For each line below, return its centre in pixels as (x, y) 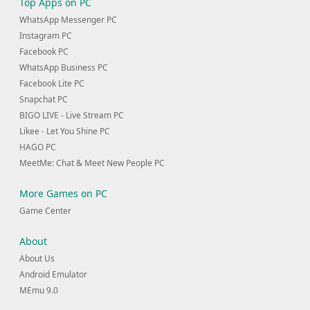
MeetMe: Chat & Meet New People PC (92, 163)
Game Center (45, 210)
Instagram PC (46, 35)
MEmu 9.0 (39, 290)
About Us (37, 258)
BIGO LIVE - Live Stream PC (72, 115)
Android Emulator (53, 274)
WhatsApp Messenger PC (68, 19)
